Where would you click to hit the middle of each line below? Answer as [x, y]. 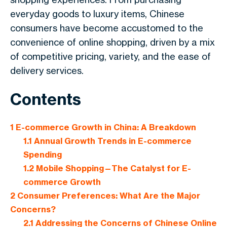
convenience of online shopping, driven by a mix [112, 42]
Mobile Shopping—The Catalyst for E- [112, 168]
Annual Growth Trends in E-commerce [111, 141]
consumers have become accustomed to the [107, 28]
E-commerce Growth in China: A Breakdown [105, 127]
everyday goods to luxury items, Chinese [97, 14]
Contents [46, 99]
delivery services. [47, 70]
